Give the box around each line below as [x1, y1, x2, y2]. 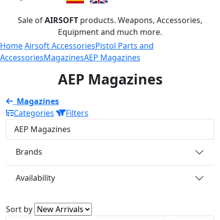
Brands [16, 146, 42, 158]
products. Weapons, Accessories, [78, 14, 202, 26]
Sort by [6, 203, 32, 215]
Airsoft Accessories [25, 40, 95, 51]
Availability [16, 172, 55, 184]
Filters [66, 107, 88, 118]
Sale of [18, 14, 45, 26]
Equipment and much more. [58, 26, 162, 37]
